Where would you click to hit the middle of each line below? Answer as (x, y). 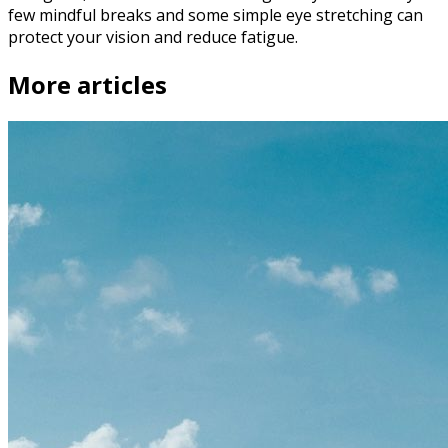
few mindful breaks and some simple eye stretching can (215, 15)
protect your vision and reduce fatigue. (153, 37)
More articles (87, 85)
